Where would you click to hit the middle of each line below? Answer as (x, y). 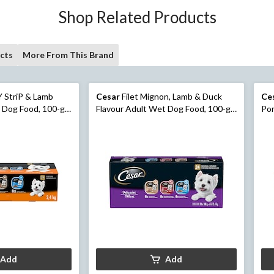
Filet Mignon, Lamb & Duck (171, 96)
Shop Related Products (137, 17)
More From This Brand (68, 54)
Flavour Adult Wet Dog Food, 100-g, (164, 108)
